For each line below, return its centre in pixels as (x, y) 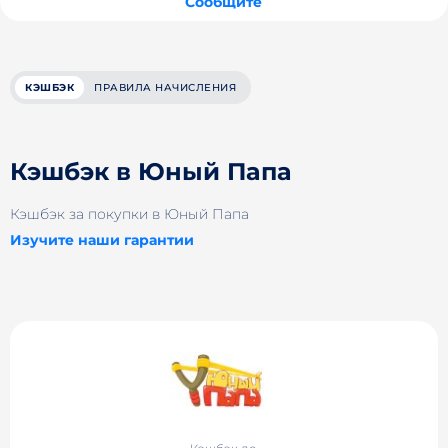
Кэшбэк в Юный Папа (151, 171)
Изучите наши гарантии (102, 239)
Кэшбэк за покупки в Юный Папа (129, 214)
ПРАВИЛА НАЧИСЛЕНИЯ (165, 87)
